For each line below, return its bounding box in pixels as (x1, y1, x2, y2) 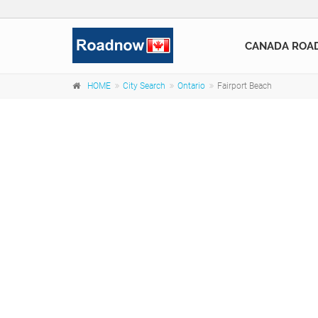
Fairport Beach (217, 81, 272, 91)
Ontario (177, 81, 205, 91)
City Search (123, 81, 165, 91)
